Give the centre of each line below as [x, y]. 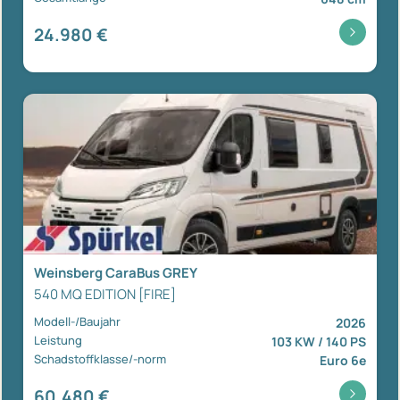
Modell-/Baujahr [77, 321]
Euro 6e [343, 360]
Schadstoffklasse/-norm [100, 358]
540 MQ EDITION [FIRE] [105, 294]
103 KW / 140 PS [319, 341]
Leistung [58, 340]
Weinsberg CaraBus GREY [116, 272]
